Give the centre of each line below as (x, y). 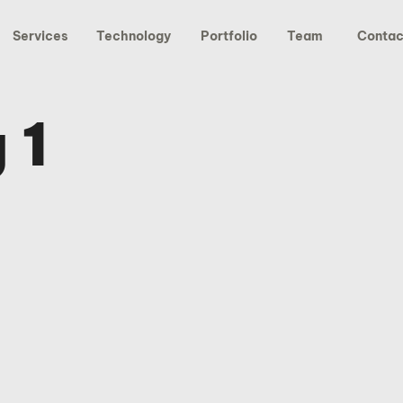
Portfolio (229, 36)
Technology (134, 36)
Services (40, 36)
